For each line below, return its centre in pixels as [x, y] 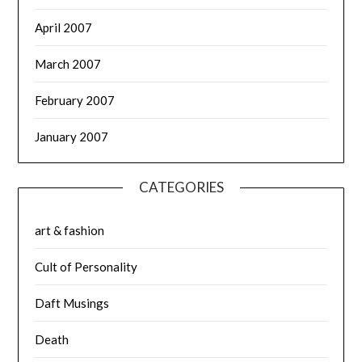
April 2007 [64, 27]
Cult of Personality [86, 266]
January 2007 [72, 136]
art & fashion [70, 230]
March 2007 [68, 63]
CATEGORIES [181, 187]
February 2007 [75, 100]
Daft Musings [72, 303]
